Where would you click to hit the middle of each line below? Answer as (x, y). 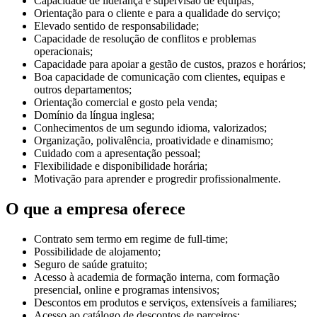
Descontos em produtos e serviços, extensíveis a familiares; (165, 302)
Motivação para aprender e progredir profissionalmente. (157, 179)
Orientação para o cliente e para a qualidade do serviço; (157, 13)
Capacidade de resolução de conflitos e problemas (145, 39)
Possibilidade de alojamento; (97, 251)
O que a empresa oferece (96, 208)
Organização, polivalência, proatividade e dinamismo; (154, 141)
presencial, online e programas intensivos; (127, 289)
